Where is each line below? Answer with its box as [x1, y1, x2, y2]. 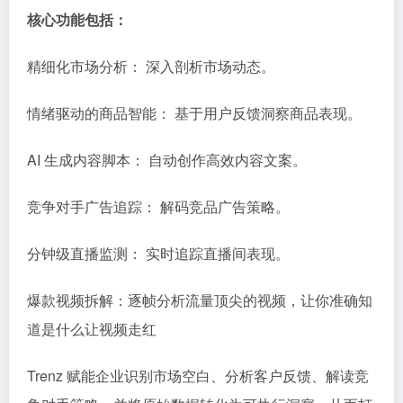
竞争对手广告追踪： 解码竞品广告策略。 [27, 196, 290, 217]
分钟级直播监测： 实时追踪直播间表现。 [27, 243, 290, 264]
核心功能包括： [27, 9, 128, 30]
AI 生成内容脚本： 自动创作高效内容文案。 [27, 149, 307, 170]
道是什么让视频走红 [27, 318, 157, 339]
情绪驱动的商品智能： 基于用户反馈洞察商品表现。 [27, 103, 362, 123]
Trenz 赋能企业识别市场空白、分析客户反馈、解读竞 [27, 365, 369, 386]
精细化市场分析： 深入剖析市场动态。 [27, 56, 275, 76]
